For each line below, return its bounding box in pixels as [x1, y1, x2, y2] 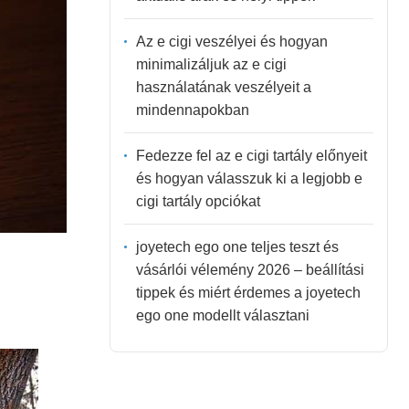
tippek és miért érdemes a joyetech [135, 284, 361, 300]
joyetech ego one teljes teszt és [135, 238, 339, 255]
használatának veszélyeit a [135, 79, 311, 95]
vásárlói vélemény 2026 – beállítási [135, 261, 364, 278]
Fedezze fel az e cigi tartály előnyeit [135, 147, 367, 163]
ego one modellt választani [135, 307, 309, 323]
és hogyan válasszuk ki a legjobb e [135, 170, 362, 186]
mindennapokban [135, 101, 249, 118]
